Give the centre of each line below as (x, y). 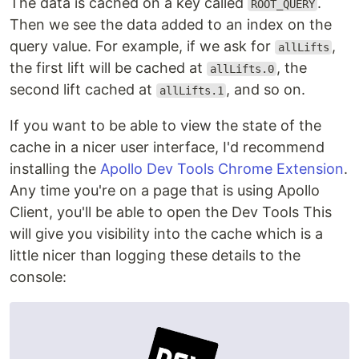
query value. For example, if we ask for (142, 46)
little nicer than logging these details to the (155, 255)
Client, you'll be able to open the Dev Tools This (171, 212)
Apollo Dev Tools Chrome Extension (222, 169)
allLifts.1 (191, 91)
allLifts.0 (242, 69)
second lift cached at (83, 89)
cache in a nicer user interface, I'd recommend (167, 147)
